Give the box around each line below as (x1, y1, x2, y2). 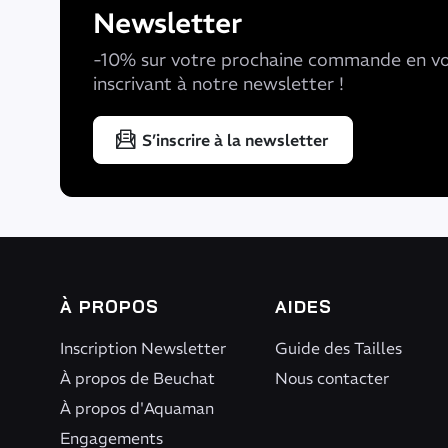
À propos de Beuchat (60, 368, 215, 388)
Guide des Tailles (274, 338, 402, 358)
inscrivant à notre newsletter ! (93, 72, 344, 95)
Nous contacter (274, 368, 389, 388)
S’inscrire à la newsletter (142, 130, 328, 150)
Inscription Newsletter (60, 338, 226, 358)
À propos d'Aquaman (60, 398, 214, 418)
